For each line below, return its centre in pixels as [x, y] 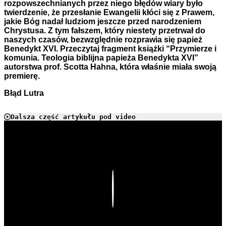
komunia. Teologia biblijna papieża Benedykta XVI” [101, 58]
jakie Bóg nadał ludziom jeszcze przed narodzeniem [103, 22]
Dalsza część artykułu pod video [73, 117]
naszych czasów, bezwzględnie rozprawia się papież [103, 40]
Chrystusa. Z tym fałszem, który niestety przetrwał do [105, 31]
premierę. [22, 76]
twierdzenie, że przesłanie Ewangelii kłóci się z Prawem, [109, 13]
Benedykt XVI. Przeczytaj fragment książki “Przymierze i [110, 49]
